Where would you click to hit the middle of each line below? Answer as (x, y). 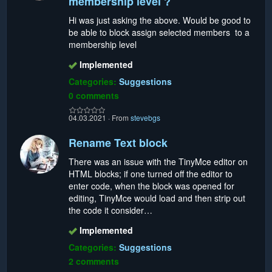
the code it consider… (110, 210)
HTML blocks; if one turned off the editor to (151, 173)
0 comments (94, 95)
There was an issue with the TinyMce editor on (158, 161)
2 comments (94, 261)
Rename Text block (118, 142)
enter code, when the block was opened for (151, 185)
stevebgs (145, 117)
